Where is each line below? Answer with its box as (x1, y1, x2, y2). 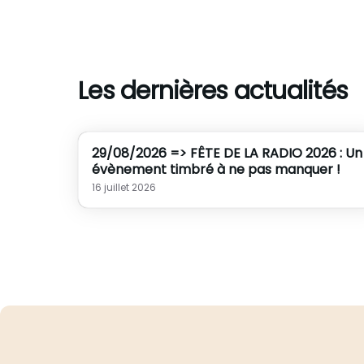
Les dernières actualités (78, 74, 348, 108)
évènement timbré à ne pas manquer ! (92, 160, 340, 179)
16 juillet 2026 (92, 180, 156, 194)
